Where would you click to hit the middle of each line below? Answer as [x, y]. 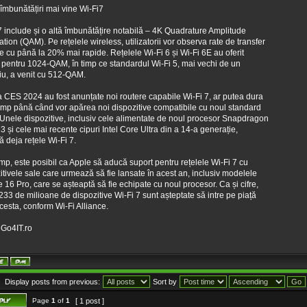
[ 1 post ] [90, 301]
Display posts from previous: [52, 282]
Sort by [165, 282]
